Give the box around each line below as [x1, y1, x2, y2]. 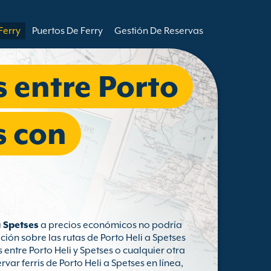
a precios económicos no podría [39, 220, 182, 230]
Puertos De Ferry [32, 25, 103, 36]
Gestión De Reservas [114, 25, 203, 36]
